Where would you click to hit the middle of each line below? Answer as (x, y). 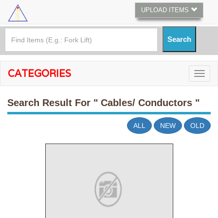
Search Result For (50, 103)
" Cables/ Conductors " (146, 103)
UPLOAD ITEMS (166, 10)
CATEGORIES (39, 73)
